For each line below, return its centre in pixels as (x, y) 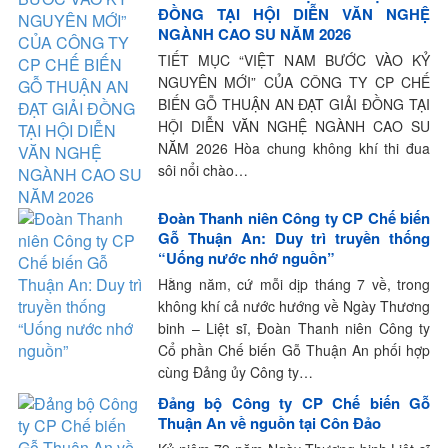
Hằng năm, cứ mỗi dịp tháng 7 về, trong (294, 283)
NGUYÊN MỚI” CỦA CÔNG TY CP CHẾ (294, 81)
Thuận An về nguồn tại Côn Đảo (269, 422)
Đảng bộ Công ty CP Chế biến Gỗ (294, 402)
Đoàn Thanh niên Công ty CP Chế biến (294, 217)
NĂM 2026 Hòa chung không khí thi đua (294, 147)
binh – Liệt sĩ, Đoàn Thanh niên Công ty (294, 327)
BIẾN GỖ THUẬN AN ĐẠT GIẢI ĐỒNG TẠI (294, 103)
